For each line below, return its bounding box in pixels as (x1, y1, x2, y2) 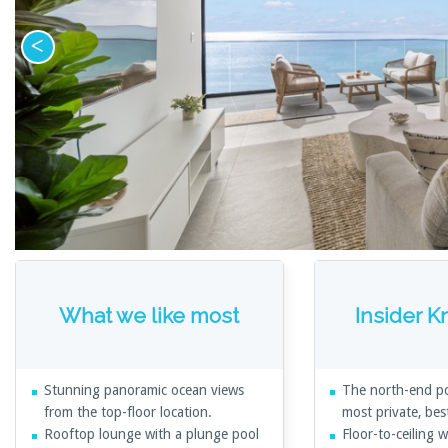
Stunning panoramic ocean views (43, 382, 244, 399)
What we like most (59, 302, 240, 328)
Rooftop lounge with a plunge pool (43, 426, 259, 443)
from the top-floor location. (43, 404, 212, 421)
